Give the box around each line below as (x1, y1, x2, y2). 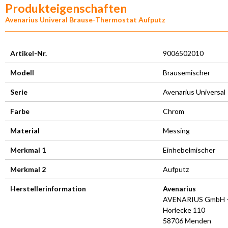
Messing (163, 126, 190, 135)
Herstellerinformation (10, 184, 86, 193)
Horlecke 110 (163, 205, 205, 214)
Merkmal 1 (10, 145, 46, 154)
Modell (10, 68, 34, 77)
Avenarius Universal (163, 87, 225, 96)
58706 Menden (163, 216, 211, 225)
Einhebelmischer (163, 145, 215, 154)
